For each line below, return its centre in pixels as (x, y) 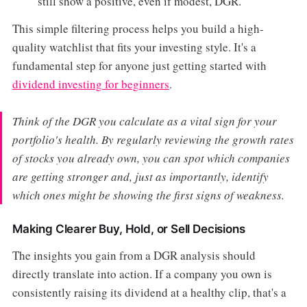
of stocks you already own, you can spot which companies (151, 158)
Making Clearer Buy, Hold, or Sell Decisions (128, 229)
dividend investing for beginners (90, 84)
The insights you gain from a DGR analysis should (134, 256)
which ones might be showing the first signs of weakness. (148, 195)
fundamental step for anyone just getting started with (139, 66)
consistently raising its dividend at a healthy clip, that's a (149, 293)
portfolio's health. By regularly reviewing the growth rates (153, 140)
